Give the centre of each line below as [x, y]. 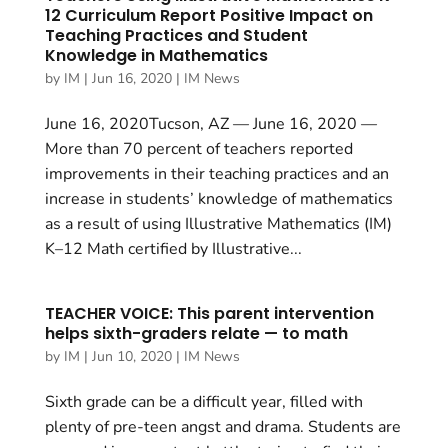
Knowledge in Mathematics [156, 55]
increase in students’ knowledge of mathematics [218, 199]
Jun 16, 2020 [131, 78]
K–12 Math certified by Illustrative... [173, 249]
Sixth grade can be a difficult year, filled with [203, 402]
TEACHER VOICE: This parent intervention [209, 313]
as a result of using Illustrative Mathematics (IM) [218, 224]
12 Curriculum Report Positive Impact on [208, 15]
